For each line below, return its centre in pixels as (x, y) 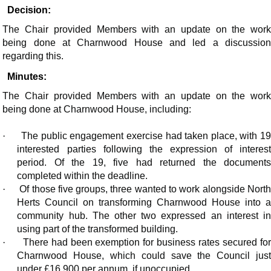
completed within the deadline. (83, 176)
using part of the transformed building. (98, 229)
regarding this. (33, 56)
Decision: (29, 10)
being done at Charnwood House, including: (97, 109)
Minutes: (27, 77)
